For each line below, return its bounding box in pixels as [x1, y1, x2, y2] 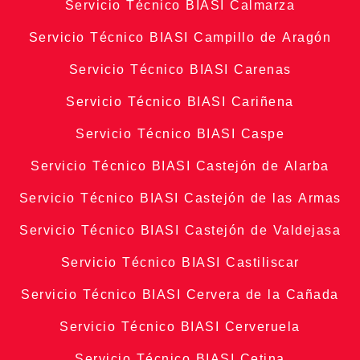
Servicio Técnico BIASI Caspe [76, 127, 284, 141]
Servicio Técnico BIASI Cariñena [66, 95, 294, 109]
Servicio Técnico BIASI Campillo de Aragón [28, 31, 332, 45]
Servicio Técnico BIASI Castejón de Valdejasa [19, 223, 341, 238]
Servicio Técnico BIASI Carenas [68, 63, 292, 77]
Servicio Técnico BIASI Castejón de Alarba [31, 159, 329, 174]
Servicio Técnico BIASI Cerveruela [59, 320, 301, 334]
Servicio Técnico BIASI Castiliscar [60, 256, 300, 270]
